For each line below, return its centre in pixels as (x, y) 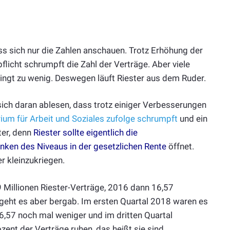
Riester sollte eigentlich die (85, 133)
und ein (193, 119)
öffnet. (180, 147)
